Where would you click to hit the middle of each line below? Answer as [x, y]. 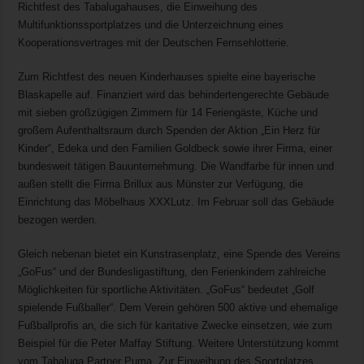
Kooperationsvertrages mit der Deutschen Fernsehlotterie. [154, 42]
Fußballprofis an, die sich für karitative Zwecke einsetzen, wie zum [175, 325]
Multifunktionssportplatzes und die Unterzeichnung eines [151, 24]
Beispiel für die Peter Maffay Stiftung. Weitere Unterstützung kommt [179, 343]
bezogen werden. [58, 219]
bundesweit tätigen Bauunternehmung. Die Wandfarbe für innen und [176, 166]
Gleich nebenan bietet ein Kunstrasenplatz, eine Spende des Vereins [180, 253]
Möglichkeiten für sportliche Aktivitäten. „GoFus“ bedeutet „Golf [167, 289]
